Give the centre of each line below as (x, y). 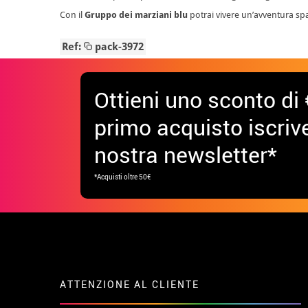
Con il (72, 14)
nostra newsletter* (186, 154)
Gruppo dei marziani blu (136, 14)
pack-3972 (118, 46)
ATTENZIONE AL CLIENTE (130, 284)
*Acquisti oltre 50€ (122, 176)
